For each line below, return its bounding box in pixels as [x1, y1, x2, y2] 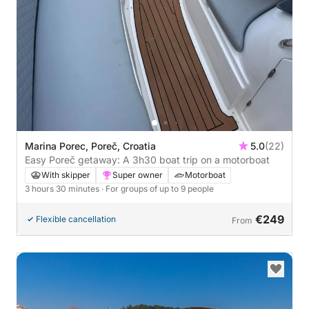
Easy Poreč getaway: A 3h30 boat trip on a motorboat [25, 154, 270, 166]
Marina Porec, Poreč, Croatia [25, 140, 156, 152]
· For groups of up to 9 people [101, 183, 214, 195]
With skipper [41, 170, 90, 181]
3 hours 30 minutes [25, 183, 101, 195]
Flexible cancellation [36, 214, 116, 225]
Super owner [112, 170, 163, 181]
